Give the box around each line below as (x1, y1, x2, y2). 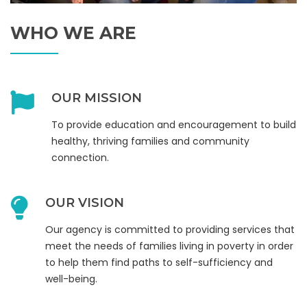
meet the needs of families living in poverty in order (45, 238, 293, 253)
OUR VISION (45, 195, 124, 210)
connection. (51, 150, 109, 164)
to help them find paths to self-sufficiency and (45, 255, 273, 269)
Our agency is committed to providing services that (45, 222, 295, 236)
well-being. (45, 271, 97, 286)
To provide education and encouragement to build (51, 117, 296, 132)
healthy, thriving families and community (51, 134, 249, 148)
